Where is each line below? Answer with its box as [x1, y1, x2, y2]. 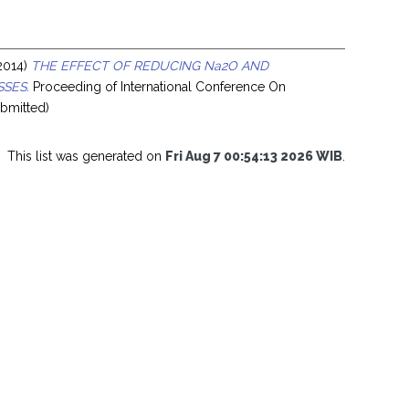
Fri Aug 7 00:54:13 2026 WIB [165, 148, 342, 163]
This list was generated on [7, 148, 165, 163]
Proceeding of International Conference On [29, 79, 287, 94]
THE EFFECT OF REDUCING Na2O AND [31, 58, 269, 73]
